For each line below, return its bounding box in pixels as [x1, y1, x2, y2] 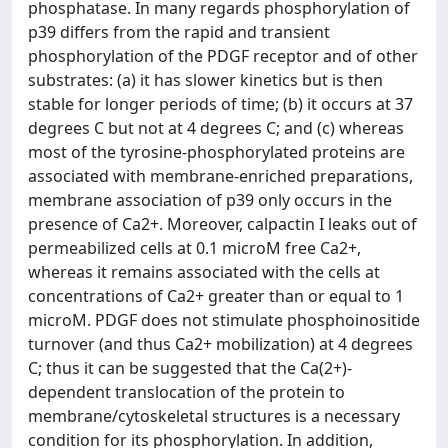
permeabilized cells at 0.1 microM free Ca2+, [28, 237, 361, 259]
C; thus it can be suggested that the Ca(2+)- [28, 357, 352, 379]
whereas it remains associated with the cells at [28, 261, 380, 283]
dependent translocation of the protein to [28, 381, 345, 403]
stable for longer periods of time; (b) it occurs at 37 [28, 93, 413, 115]
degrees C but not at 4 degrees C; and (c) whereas [28, 117, 404, 139]
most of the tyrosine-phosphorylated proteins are [28, 141, 405, 163]
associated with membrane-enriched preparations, [28, 165, 413, 187]
